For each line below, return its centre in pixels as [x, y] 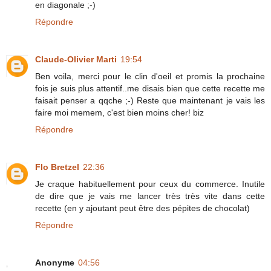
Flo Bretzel [57, 167]
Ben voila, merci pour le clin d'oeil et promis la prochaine [150, 76]
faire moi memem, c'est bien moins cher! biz [119, 112]
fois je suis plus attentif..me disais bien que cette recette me [150, 88]
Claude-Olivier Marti [76, 59]
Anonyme [55, 262]
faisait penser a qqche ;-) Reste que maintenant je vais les [150, 100]
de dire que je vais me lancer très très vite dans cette [150, 196]
